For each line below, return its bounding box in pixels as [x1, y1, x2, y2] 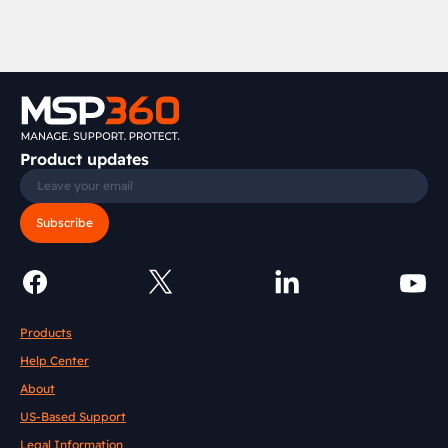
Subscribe [36, 215, 93, 230]
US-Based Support [20, 409, 126, 424]
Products [20, 325, 72, 340]
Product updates [20, 149, 149, 169]
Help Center [20, 353, 89, 368]
